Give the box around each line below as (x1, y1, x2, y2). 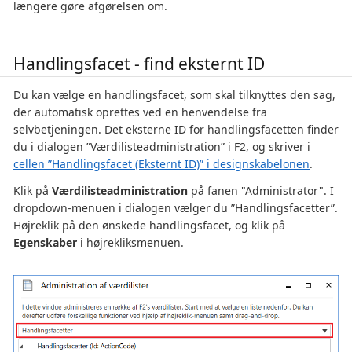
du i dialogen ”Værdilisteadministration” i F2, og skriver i (13, 138, 310, 154)
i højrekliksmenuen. (77, 234, 184, 250)
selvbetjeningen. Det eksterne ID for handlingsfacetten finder (13, 121, 339, 137)
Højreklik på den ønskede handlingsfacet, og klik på (13, 217, 285, 233)
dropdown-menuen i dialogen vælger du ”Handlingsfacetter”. (13, 200, 338, 215)
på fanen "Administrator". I (188, 182, 334, 198)
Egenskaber (13, 234, 77, 250)
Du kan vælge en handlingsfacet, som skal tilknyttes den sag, (13, 86, 335, 102)
